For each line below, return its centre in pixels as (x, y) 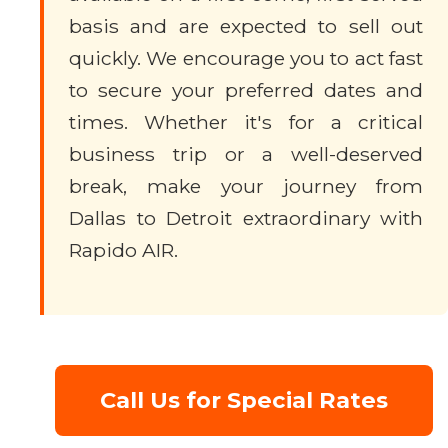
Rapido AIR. (123, 250)
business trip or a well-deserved (246, 154)
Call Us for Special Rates (244, 400)
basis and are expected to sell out (246, 26)
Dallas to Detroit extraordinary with (246, 218)
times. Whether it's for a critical (246, 122)
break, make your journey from (246, 186)
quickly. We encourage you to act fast (246, 58)
